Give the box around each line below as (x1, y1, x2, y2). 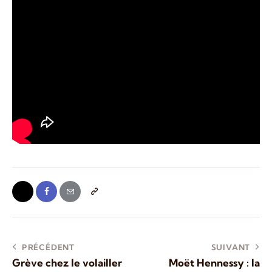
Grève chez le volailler (12, 256, 122, 270)
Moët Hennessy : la (169, 256, 260, 270)
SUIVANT (211, 242, 251, 253)
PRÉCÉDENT (21, 242, 75, 253)
